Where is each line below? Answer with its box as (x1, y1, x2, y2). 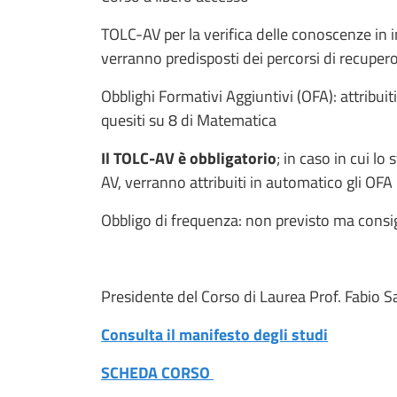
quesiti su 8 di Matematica (101, 107, 276, 132)
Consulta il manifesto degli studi (101, 322, 328, 346)
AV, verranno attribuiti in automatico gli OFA (101, 169, 393, 194)
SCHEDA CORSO (101, 360, 214, 385)
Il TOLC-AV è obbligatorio (101, 145, 276, 170)
